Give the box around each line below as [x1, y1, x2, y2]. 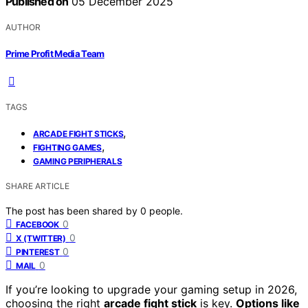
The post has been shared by [5, 204, 140, 217]
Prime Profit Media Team [5, 47, 104, 59]
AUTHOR [5, 22, 41, 33]
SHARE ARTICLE [5, 180, 69, 191]
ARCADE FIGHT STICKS [33, 128, 124, 139]
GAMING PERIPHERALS [33, 155, 122, 166]
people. [149, 204, 183, 217]
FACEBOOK [16, 219, 59, 230]
